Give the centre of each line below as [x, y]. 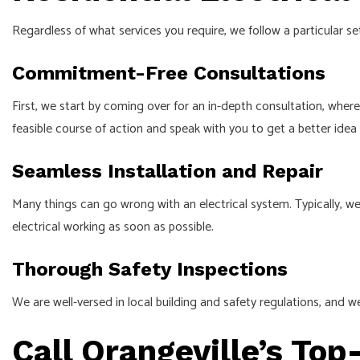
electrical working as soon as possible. [113, 227]
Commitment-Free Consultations [169, 74]
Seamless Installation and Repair [168, 172]
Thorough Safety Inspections [150, 270]
